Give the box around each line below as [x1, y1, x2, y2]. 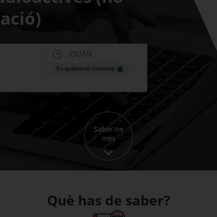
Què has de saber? [47, 191, 170, 209]
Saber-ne [93, 124, 124, 134]
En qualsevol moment [56, 64, 114, 73]
